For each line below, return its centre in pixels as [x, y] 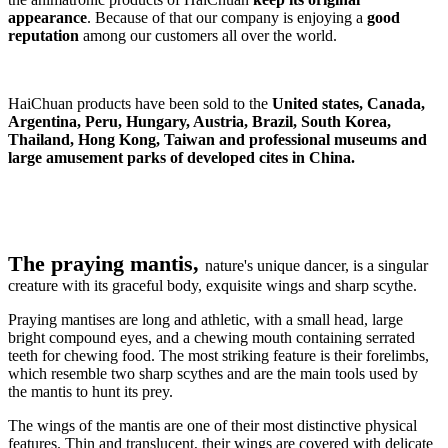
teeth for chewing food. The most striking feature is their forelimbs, [218, 355]
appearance [47, 17]
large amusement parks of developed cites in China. [181, 157]
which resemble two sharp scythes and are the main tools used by [213, 373]
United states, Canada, [348, 103]
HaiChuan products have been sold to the [140, 103]
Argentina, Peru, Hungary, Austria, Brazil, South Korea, [199, 121]
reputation [43, 35]
